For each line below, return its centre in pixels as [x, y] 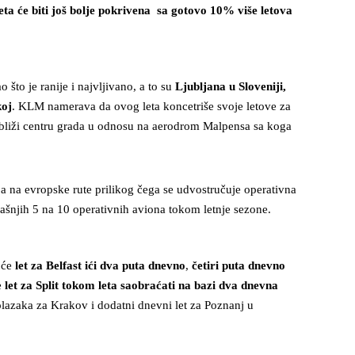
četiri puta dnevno [239, 265]
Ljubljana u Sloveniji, [231, 86]
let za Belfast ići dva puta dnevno [100, 265]
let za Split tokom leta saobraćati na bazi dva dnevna [141, 285]
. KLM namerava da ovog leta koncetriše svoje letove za [151, 106]
